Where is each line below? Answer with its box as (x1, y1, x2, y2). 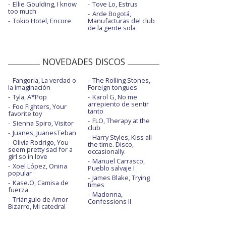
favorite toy (8, 109, 42, 119)
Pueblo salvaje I (87, 163, 135, 173)
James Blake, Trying (92, 173, 150, 183)
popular (8, 168, 32, 178)
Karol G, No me (92, 92, 137, 102)
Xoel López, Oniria (13, 161, 67, 171)
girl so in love (8, 152, 47, 161)
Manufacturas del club (87, 16, 155, 26)
